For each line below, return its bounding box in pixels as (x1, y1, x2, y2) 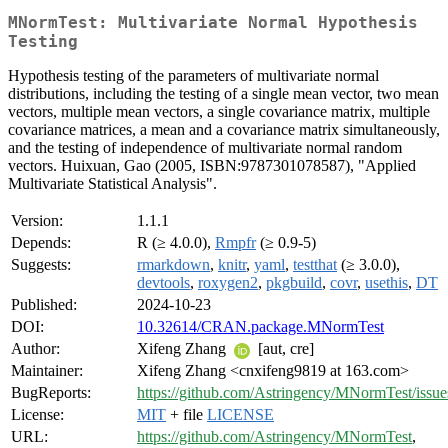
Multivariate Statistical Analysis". (8, 175, 217, 193)
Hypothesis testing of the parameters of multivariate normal (8, 67, 379, 85)
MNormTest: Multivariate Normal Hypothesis (8, 13, 418, 33)
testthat (293, 256, 337, 274)
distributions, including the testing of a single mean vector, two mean (8, 85, 439, 103)
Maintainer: (11, 362, 83, 380)
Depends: (11, 234, 71, 252)
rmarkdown (137, 256, 210, 274)
